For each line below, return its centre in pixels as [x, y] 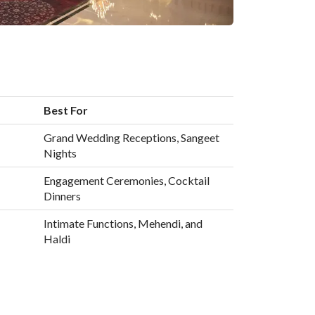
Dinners [62, 195]
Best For [65, 110]
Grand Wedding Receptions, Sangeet [131, 137]
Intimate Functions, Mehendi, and [123, 223]
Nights [60, 153]
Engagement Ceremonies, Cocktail [126, 180]
